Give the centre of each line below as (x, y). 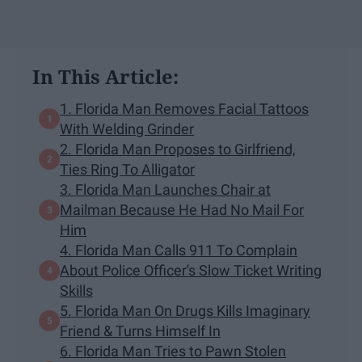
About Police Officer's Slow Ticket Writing (191, 271)
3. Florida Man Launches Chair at (165, 190)
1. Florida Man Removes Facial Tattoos (184, 109)
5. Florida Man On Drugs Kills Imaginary (185, 311)
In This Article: (105, 77)
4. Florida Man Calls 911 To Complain (179, 250)
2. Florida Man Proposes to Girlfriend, (178, 149)
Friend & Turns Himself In (140, 331)
